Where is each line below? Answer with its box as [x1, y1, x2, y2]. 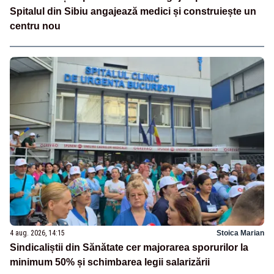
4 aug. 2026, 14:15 [10, 229, 65, 238]
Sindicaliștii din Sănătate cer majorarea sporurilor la [10, 242, 248, 253]
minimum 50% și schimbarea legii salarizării [10, 257, 210, 268]
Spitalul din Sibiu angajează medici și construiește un [10, 6, 256, 17]
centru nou [10, 20, 61, 31]
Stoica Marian [217, 229, 264, 238]
